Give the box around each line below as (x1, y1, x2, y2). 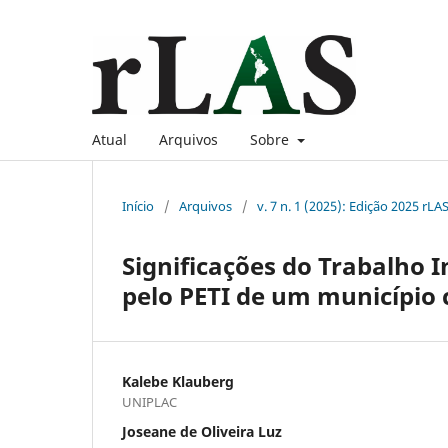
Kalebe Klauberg (122, 371, 234, 391)
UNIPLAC (122, 392, 177, 411)
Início (122, 196, 154, 215)
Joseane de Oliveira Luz (122, 421, 282, 441)
